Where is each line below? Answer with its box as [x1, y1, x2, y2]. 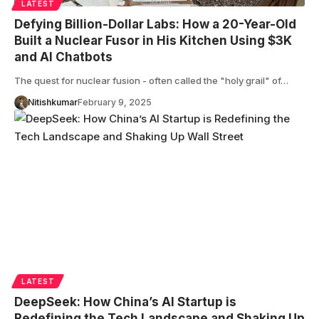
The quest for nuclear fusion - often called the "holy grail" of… [14, 74, 288, 86]
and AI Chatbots [14, 49, 113, 64]
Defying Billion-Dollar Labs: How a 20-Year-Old [14, 16, 296, 31]
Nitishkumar [27, 96, 78, 108]
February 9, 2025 [77, 96, 152, 108]
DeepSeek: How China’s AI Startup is [14, 294, 236, 309]
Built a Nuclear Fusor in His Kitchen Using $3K [14, 33, 292, 48]
